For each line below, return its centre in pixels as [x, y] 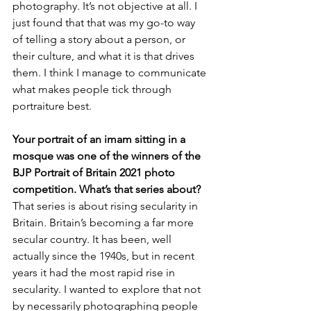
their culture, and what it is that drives [105, 56]
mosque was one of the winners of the [108, 156]
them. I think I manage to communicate [111, 73]
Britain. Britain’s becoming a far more [104, 222]
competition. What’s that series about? [107, 189]
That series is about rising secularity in [107, 206]
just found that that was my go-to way [105, 23]
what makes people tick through [93, 89]
